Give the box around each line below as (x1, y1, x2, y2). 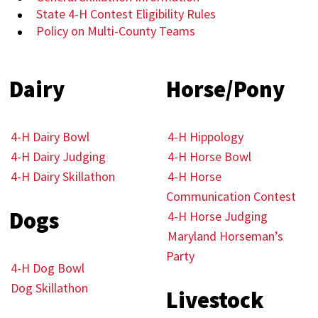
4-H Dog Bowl (11, 260, 85, 276)
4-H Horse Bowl (167, 148, 254, 165)
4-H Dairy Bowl (11, 128, 90, 145)
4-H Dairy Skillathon (11, 168, 116, 185)
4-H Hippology (167, 128, 246, 145)
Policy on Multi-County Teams (36, 23, 196, 39)
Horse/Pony (165, 75, 285, 104)
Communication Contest (165, 188, 296, 204)
